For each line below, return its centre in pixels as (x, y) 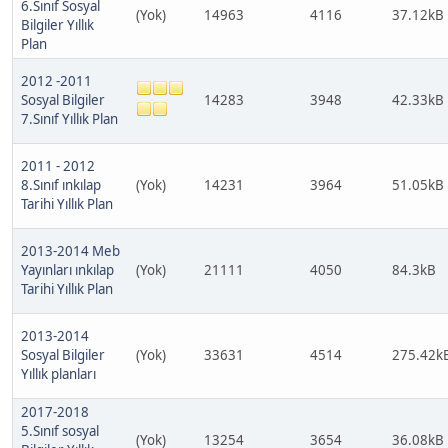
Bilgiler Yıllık (57, 25)
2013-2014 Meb (70, 251)
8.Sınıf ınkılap (61, 185)
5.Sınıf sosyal (60, 431)
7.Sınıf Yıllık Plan (69, 119)
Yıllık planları (58, 374)
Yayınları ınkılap (67, 270)
